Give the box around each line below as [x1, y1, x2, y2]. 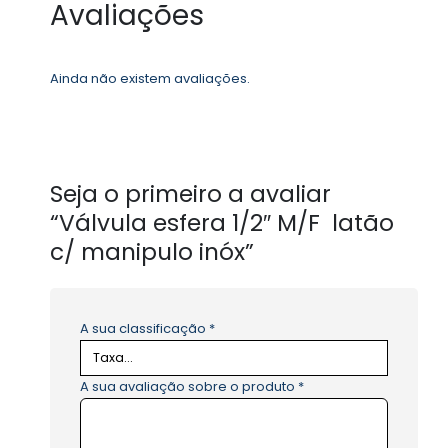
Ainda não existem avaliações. [50, 68, 250, 88]
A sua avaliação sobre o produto [80, 376, 298, 396]
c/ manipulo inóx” [50, 235, 254, 268]
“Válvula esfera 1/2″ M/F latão [50, 206, 394, 239]
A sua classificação [80, 318, 209, 338]
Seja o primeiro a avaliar [50, 177, 331, 210]
